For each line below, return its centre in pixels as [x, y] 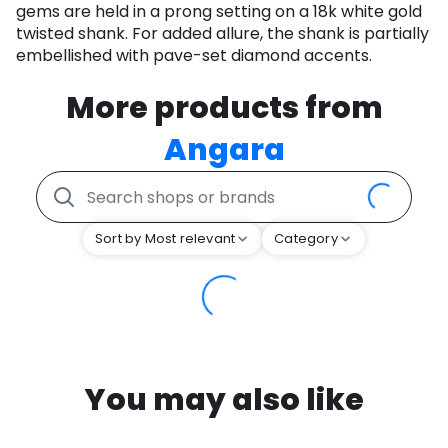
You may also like [224, 400]
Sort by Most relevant [165, 239]
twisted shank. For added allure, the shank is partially [222, 34]
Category [306, 239]
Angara [224, 150]
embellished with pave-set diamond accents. [194, 56]
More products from [224, 108]
